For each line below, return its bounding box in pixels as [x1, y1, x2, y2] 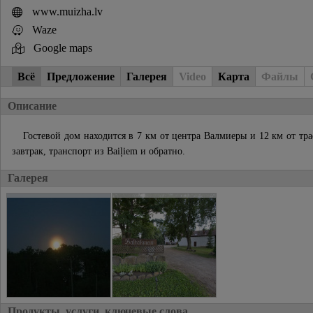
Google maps [33, 41, 92, 54]
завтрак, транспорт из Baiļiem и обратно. [12, 145, 185, 157]
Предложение [47, 70, 115, 82]
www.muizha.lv [31, 6, 103, 18]
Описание [8, 100, 57, 112]
